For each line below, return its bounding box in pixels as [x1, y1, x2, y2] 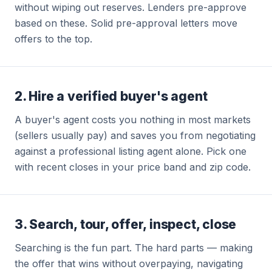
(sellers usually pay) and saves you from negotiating [15, 129, 256, 141]
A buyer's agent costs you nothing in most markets [15, 114, 251, 126]
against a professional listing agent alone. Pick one [15, 145, 246, 157]
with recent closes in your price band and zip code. [15, 161, 251, 173]
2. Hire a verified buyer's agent [15, 89, 208, 104]
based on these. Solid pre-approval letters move [15, 17, 237, 29]
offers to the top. [15, 33, 92, 45]
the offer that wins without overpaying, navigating [15, 257, 243, 270]
